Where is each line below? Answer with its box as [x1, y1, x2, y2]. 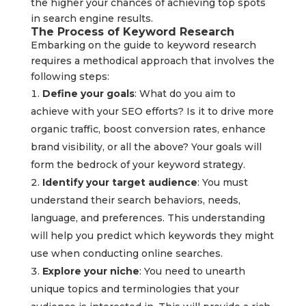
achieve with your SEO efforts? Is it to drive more [30, 105, 274, 118]
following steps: [30, 70, 109, 83]
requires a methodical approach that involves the [30, 55, 275, 68]
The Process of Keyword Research [30, 25, 234, 39]
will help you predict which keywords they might [30, 229, 274, 242]
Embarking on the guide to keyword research [30, 39, 256, 52]
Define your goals [42, 87, 135, 100]
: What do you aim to [134, 87, 236, 100]
